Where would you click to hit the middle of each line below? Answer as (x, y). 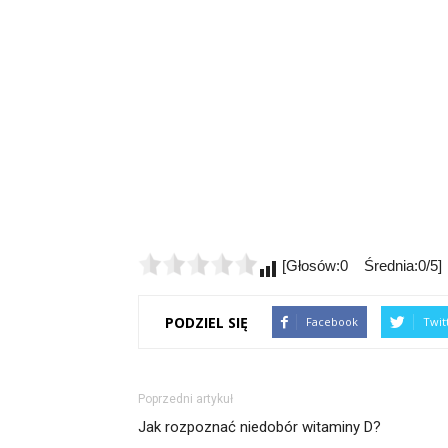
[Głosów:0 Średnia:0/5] (360, 265)
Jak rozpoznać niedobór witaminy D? (259, 427)
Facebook (332, 321)
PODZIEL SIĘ (206, 322)
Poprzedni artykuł (185, 399)
